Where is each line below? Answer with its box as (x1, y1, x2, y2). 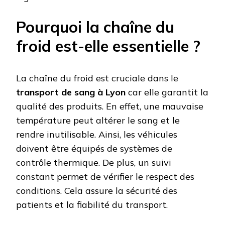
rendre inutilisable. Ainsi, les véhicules (16, 129, 177, 141)
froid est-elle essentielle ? (16, 36, 200, 56)
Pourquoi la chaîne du (16, 17, 174, 37)
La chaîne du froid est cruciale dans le (16, 72, 178, 84)
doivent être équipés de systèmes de (16, 143, 172, 155)
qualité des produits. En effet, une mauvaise (16, 100, 203, 113)
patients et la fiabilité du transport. (16, 199, 168, 211)
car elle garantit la (126, 86, 208, 98)
